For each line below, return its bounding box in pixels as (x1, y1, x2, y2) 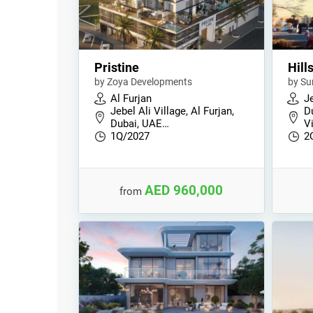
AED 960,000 (145, 182, 224, 198)
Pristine (94, 60, 139, 75)
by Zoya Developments (94, 76, 192, 87)
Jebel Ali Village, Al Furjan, (110, 105, 234, 117)
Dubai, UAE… (110, 117, 169, 130)
